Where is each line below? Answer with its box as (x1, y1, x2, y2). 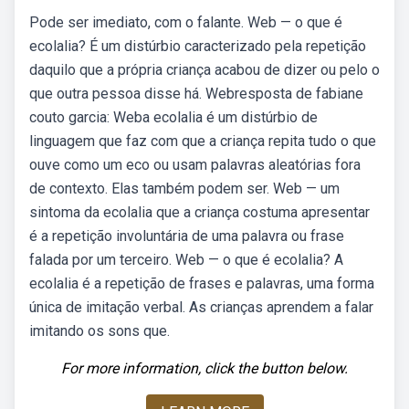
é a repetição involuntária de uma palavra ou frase (29, 227, 344, 245)
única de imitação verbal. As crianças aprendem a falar (29, 299, 373, 316)
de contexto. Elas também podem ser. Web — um (29, 180, 340, 197)
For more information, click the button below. (61, 360, 348, 377)
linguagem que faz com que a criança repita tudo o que (29, 132, 376, 150)
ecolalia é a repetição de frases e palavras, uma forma (29, 275, 374, 292)
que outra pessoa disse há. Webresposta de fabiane (29, 85, 363, 102)
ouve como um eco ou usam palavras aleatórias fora (29, 156, 361, 173)
